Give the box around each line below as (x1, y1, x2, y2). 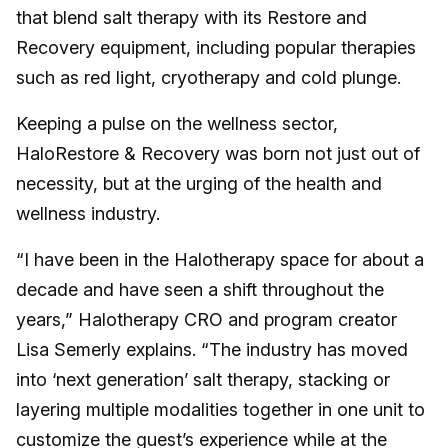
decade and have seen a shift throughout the (16, 278, 384, 300)
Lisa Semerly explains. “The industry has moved (16, 338, 408, 360)
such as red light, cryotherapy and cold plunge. (16, 66, 401, 88)
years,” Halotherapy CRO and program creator (16, 308, 397, 330)
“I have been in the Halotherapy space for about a (16, 248, 424, 270)
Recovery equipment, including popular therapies (16, 36, 416, 58)
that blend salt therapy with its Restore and (16, 6, 367, 28)
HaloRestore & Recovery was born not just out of (16, 142, 420, 164)
